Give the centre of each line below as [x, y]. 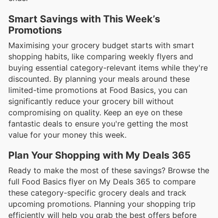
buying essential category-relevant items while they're [108, 67]
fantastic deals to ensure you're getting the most [98, 123]
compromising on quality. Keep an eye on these [95, 112]
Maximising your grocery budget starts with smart [101, 45]
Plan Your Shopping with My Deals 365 [100, 155]
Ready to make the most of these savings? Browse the [109, 170]
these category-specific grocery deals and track [97, 192]
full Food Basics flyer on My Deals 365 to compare [102, 181]
